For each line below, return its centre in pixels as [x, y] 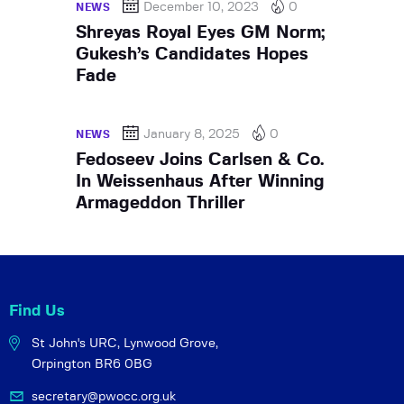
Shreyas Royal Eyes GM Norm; [200, 32]
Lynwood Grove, [170, 343]
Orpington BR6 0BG [92, 364]
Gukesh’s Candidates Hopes [192, 54]
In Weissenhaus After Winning [200, 181]
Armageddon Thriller [161, 203]
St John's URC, [76, 343]
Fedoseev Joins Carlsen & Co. [200, 160]
